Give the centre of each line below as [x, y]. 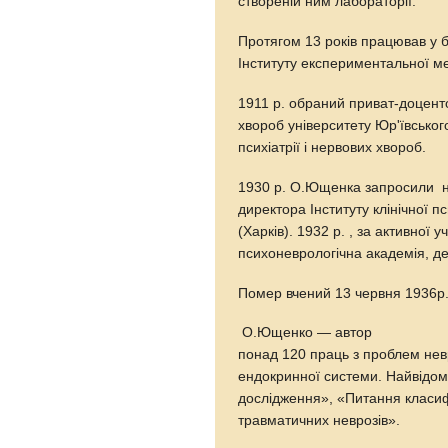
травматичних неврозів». [321, 421]
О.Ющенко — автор [305, 333]
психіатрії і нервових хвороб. [338, 147]
